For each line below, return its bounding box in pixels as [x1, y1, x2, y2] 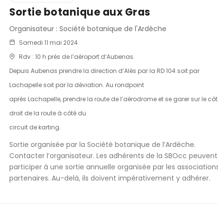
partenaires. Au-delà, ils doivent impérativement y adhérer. [9, 173, 210, 183]
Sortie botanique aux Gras [9, 5, 150, 19]
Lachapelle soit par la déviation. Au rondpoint [9, 81, 144, 90]
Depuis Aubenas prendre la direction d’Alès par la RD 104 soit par [9, 67, 200, 75]
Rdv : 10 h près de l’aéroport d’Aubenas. [18, 53, 135, 61]
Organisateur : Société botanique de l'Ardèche [9, 24, 166, 34]
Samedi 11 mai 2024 [18, 38, 78, 47]
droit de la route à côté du [9, 109, 86, 118]
